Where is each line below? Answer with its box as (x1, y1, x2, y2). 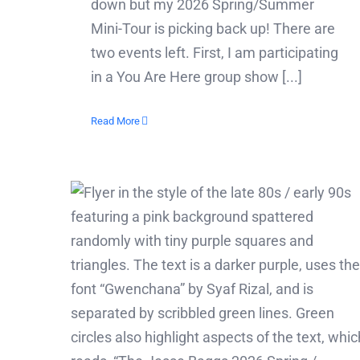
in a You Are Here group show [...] (91, 67, 302, 85)
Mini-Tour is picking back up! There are (91, 19, 335, 37)
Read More (91, 114, 140, 127)
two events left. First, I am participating (91, 43, 338, 61)
